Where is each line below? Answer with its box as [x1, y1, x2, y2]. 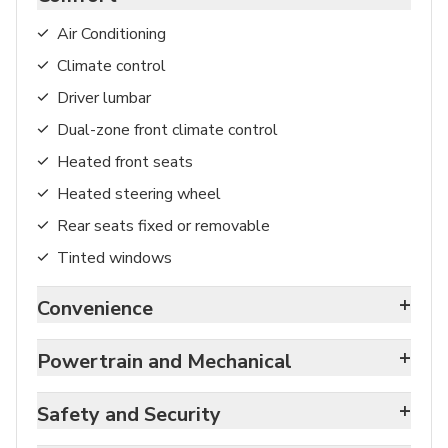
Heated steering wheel [57, 182, 221, 205]
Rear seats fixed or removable [57, 214, 270, 237]
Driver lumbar [57, 86, 151, 109]
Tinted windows [57, 246, 172, 269]
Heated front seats [57, 150, 193, 173]
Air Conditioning [57, 22, 166, 45]
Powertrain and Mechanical [37, 347, 292, 375]
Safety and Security [37, 400, 221, 428]
